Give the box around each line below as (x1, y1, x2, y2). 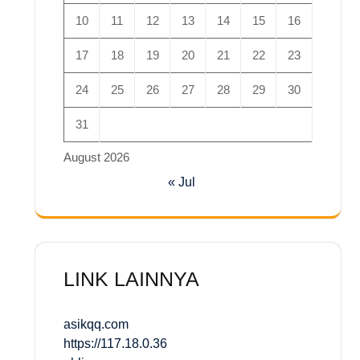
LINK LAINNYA (63, 267, 199, 290)
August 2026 (63, 149, 129, 164)
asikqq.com (63, 317, 129, 331)
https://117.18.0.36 (63, 336, 167, 350)
